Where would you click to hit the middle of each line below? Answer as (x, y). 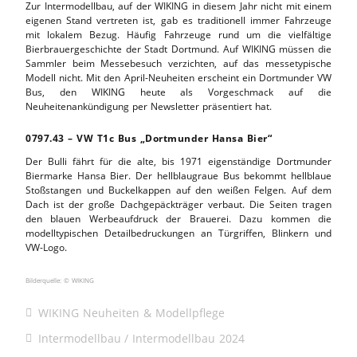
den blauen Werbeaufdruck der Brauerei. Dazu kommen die (178, 218)
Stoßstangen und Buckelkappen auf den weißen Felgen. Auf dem (178, 190)
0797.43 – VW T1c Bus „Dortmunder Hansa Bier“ (149, 138)
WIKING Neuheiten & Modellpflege (131, 312)
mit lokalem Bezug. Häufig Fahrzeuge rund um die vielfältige (178, 34)
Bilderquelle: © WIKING (60, 280)
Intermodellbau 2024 (188, 338)
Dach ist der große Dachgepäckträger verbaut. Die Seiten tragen (178, 204)
